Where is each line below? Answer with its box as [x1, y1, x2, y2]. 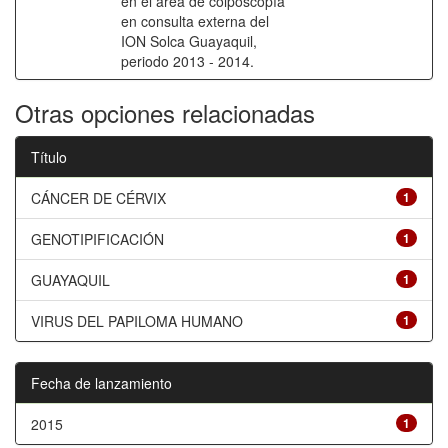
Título [31, 147, 67, 167]
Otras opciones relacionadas [15, 95, 315, 130]
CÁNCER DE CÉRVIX [31, 188, 166, 208]
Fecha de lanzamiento [31, 373, 172, 393]
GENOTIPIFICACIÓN [31, 229, 164, 249]
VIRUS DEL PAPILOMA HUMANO [31, 311, 243, 331]
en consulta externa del [121, 11, 269, 31]
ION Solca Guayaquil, [121, 31, 257, 51]
